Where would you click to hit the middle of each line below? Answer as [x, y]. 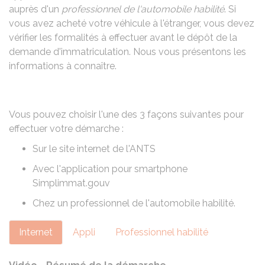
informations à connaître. [63, 66]
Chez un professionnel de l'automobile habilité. [134, 203]
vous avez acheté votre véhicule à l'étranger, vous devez [132, 23]
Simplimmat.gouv [71, 183]
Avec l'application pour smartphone [110, 169]
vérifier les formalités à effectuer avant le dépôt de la [123, 38]
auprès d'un [35, 9]
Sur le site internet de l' [81, 149]
